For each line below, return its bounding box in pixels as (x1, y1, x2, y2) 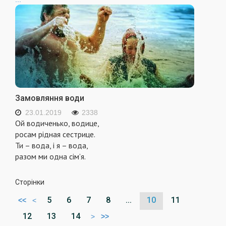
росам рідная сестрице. (15, 129, 95, 140)
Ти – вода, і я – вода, (15, 140, 88, 151)
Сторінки (15, 178, 44, 187)
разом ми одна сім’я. (15, 151, 86, 162)
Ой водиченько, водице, (15, 118, 99, 129)
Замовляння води (15, 93, 84, 103)
